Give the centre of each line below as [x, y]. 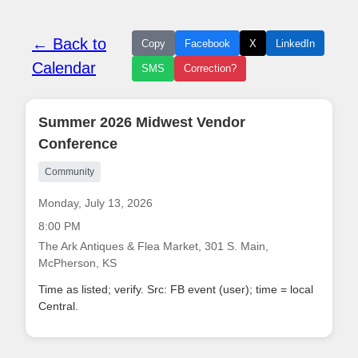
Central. [58, 306]
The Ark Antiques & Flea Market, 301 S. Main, [153, 246]
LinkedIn [295, 43]
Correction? [210, 69]
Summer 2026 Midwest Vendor [142, 122]
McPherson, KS [78, 263]
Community [70, 172]
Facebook [207, 43]
